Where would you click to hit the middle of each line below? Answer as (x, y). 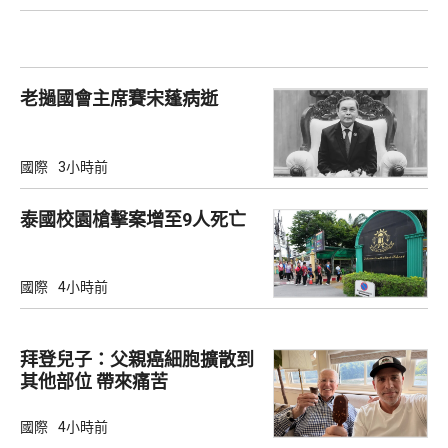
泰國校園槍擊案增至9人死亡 (133, 219)
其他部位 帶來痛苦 (132, 381)
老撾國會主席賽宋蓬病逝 (119, 99)
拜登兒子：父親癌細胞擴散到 (137, 359)
